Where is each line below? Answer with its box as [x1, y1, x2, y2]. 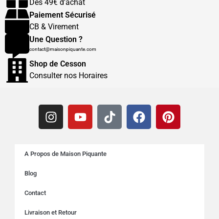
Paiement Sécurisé [29, 10, 96, 20]
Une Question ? [29, 35, 83, 44]
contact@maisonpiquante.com [29, 46, 96, 52]
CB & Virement [29, 22, 79, 31]
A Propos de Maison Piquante [24, 150, 107, 157]
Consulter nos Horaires [29, 71, 108, 80]
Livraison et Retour [24, 209, 77, 216]
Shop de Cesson [29, 59, 86, 68]
